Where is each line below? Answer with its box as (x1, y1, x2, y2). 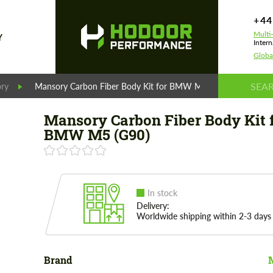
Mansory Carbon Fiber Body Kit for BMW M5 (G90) (35, 80, 230, 91)
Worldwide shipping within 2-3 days (136, 211, 271, 221)
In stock (147, 188, 177, 198)
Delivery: (136, 200, 169, 211)
